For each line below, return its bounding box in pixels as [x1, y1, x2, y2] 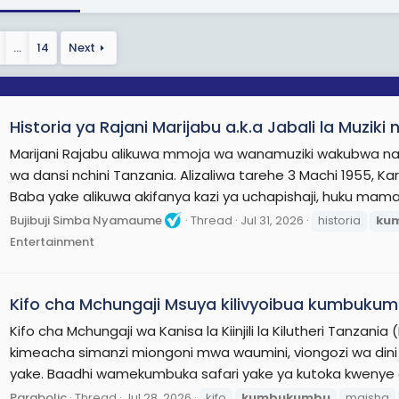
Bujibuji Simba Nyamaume [10, 211, 162, 229]
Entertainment [10, 232, 94, 250]
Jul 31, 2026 [240, 211, 304, 229]
